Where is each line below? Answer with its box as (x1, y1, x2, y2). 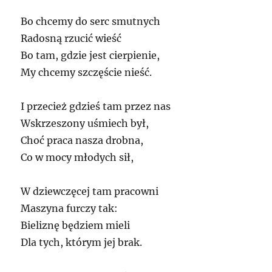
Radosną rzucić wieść (21, 32, 122, 44)
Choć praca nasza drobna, (21, 134, 144, 146)
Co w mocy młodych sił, (21, 151, 134, 163)
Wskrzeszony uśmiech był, (21, 117, 149, 129)
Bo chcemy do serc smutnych (21, 15, 161, 27)
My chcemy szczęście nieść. (21, 66, 152, 78)
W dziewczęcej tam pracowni (21, 185, 159, 197)
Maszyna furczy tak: (21, 202, 118, 214)
